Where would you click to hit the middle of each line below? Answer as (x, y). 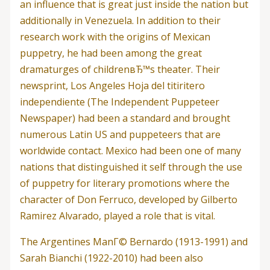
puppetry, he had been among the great (111, 53)
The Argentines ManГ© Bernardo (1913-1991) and (133, 242)
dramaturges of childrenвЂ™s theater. (106, 69)
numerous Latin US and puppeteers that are (120, 134)
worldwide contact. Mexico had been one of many (130, 151)
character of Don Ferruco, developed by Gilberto (128, 199)
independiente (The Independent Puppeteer (119, 102)
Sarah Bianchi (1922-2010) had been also (111, 258)
